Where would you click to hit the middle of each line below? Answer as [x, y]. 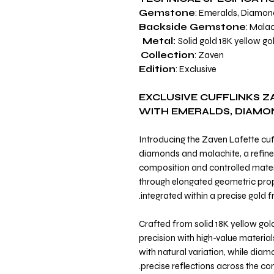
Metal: [160, 41]
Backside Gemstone [192, 27]
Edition [157, 69]
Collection [168, 55]
